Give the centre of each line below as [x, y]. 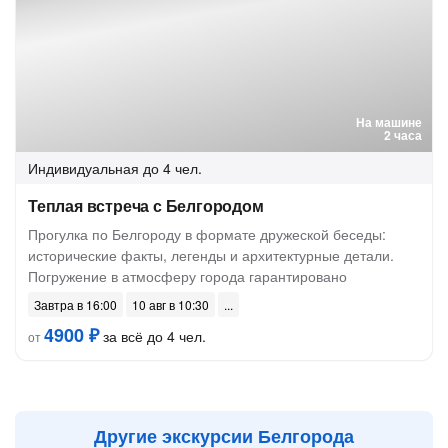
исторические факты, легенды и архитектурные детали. [211, 255]
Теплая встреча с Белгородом [146, 205]
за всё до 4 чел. [152, 336]
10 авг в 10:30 [170, 304]
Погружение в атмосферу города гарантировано [187, 276]
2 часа [403, 135]
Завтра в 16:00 [75, 304]
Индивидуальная [83, 168]
